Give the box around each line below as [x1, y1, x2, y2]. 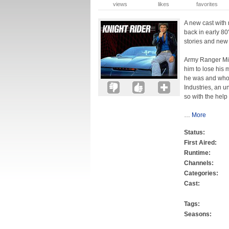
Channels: [184, 159, 214, 167]
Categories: [184, 170, 218, 177]
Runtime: [184, 149, 211, 156]
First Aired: [184, 139, 217, 146]
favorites [196, 1, 218, 7]
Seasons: [184, 211, 212, 218]
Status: [184, 129, 205, 136]
